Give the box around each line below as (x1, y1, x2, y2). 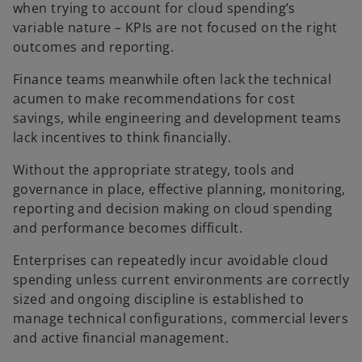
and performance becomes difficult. (13, 219, 242, 238)
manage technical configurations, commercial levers (13, 309, 349, 328)
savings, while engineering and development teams (13, 109, 342, 128)
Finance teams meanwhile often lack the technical (13, 70, 332, 89)
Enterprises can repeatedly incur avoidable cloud (13, 251, 329, 270)
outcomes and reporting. (13, 38, 175, 57)
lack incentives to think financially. (13, 128, 232, 147)
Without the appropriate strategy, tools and (13, 161, 295, 179)
